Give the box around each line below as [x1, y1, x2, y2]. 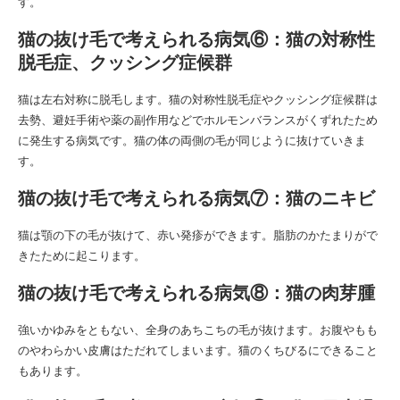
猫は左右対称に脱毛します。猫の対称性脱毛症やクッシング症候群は [18, 91, 378, 108]
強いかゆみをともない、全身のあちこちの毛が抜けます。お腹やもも [18, 321, 378, 338]
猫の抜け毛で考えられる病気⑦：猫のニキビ [18, 187, 375, 210]
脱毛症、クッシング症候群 [18, 51, 232, 74]
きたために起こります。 [18, 247, 146, 264]
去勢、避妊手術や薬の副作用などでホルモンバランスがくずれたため [18, 112, 378, 129]
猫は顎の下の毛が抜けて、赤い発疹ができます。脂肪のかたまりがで [18, 227, 378, 244]
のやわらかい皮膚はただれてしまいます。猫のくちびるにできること [18, 342, 378, 359]
